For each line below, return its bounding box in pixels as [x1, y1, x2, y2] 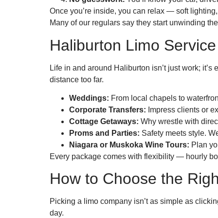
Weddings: [69, 94, 109, 103]
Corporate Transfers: [69, 106, 146, 114]
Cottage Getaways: [69, 117, 139, 126]
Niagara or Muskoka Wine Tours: [69, 141, 189, 149]
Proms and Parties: [69, 129, 140, 138]
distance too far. [50, 75, 104, 84]
